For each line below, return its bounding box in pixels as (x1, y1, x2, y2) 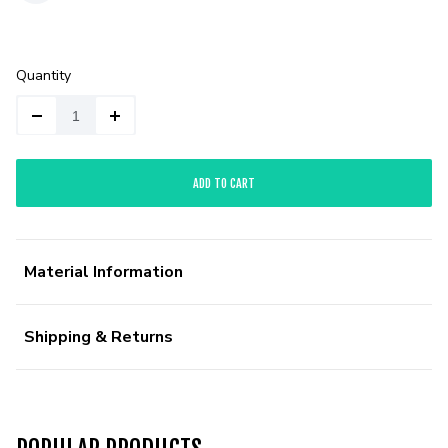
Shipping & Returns (24, 326, 173, 349)
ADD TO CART (192, 175, 256, 191)
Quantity (16, 66, 71, 86)
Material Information (24, 261, 183, 284)
